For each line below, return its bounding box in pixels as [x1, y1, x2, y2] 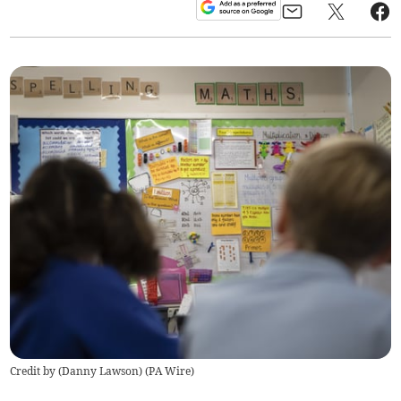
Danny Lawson [62, 364, 140, 379]
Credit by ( [10, 364, 63, 379]
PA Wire [149, 364, 192, 379]
